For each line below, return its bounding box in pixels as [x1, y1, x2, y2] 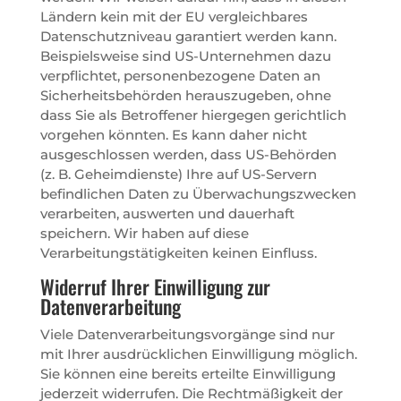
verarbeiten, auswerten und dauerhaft [39, 204, 294, 222]
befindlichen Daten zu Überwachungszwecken [39, 184, 356, 202]
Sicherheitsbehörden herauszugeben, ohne [39, 86, 331, 104]
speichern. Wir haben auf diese [39, 224, 249, 242]
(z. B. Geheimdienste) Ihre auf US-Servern [39, 165, 317, 183]
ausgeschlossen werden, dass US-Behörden [39, 145, 337, 163]
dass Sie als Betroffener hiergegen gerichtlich [39, 106, 346, 124]
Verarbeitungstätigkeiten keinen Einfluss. [39, 243, 317, 261]
